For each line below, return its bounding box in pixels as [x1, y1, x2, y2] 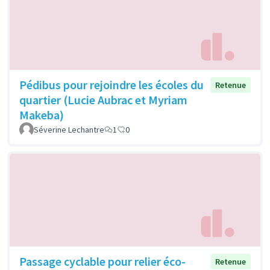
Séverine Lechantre [34, 124, 104, 136]
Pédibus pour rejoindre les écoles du [19, 77, 204, 93]
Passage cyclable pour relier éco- [19, 253, 186, 269]
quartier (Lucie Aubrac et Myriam [19, 92, 187, 108]
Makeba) [19, 107, 64, 123]
